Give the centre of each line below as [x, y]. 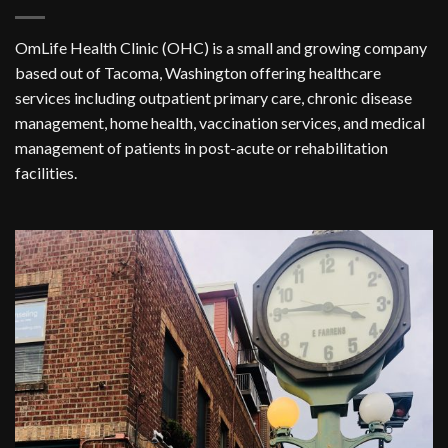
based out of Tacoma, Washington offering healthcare [198, 73]
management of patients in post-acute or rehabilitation [201, 148]
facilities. [46, 173]
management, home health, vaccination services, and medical [220, 123]
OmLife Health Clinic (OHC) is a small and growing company [221, 48]
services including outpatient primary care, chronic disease [213, 98]
